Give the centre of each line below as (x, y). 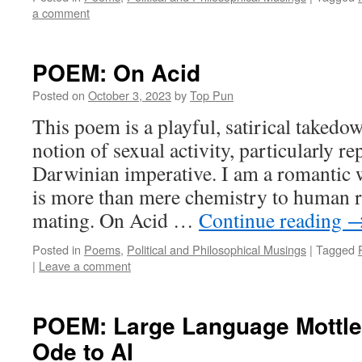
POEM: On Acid (116, 72)
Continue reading (273, 220)
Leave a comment (85, 265)
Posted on (59, 95)
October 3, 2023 (130, 95)
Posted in (57, 249)
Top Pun (212, 95)
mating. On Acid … (116, 220)
